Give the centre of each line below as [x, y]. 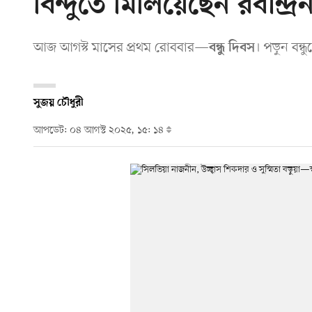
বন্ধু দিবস [232, 48]
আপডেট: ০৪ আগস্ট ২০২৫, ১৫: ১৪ [100, 131]
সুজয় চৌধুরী [58, 103]
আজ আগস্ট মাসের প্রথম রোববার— [121, 48]
